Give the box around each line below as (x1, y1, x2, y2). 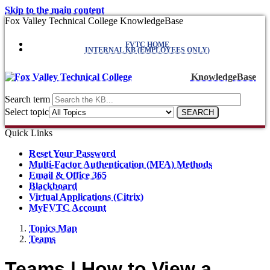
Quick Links (5, 128, 52, 139)
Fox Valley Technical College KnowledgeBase (5, 16, 183, 26)
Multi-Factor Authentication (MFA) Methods (29, 159, 212, 170)
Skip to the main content (5, 5, 104, 15)
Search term (5, 94, 50, 104)
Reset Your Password (29, 148, 116, 159)
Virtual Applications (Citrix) (29, 192, 143, 202)
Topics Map (29, 223, 77, 234)
